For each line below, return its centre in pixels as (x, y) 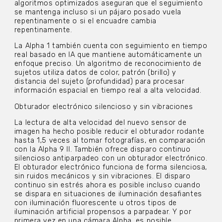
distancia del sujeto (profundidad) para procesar (99, 82)
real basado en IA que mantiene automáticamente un (108, 55)
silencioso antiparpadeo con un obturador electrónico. (111, 158)
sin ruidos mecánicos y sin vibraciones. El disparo (102, 176)
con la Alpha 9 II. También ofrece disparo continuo (102, 149)
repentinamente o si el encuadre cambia (85, 21)
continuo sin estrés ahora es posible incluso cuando (107, 185)
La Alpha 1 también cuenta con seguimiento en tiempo (111, 46)
